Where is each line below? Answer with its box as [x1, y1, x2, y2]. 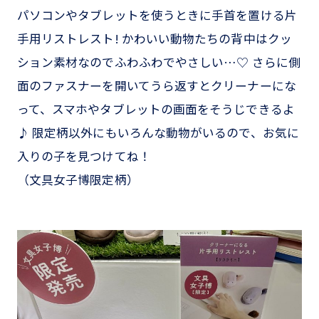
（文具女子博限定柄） [16, 171, 139, 189]
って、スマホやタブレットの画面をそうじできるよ [16, 100, 295, 118]
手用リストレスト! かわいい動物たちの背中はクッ [16, 30, 292, 48]
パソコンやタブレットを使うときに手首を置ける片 [16, 6, 297, 24]
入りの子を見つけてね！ [16, 147, 151, 165]
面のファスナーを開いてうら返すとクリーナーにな [16, 77, 296, 95]
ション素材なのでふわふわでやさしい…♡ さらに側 [16, 53, 300, 71]
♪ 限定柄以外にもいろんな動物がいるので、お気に [16, 124, 299, 142]
